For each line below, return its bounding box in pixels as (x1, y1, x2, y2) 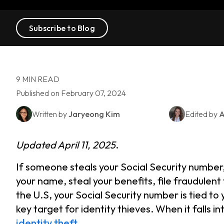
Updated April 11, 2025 (16, 138, 115, 151)
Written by (32, 109, 68, 119)
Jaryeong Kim (68, 109, 120, 119)
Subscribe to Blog (29, 23, 95, 33)
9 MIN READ (16, 74, 59, 84)
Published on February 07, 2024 (16, 88, 126, 98)
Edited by (184, 109, 219, 119)
